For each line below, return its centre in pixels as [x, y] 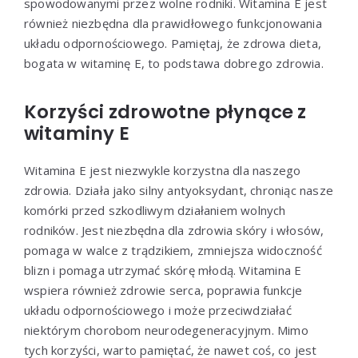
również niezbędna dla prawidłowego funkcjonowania [173, 23]
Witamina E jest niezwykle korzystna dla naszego [163, 170]
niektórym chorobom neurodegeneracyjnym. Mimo [166, 330]
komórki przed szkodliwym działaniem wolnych [155, 210]
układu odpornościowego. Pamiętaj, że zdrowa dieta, [173, 43]
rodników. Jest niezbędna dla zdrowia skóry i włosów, [174, 230]
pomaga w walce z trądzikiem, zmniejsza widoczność [173, 250]
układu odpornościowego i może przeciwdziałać [158, 310]
